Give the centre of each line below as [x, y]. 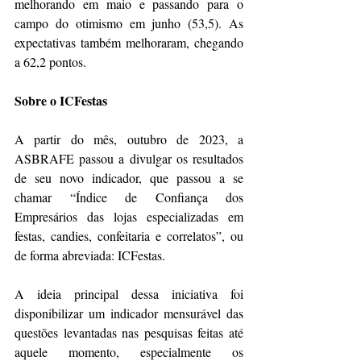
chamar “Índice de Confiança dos [129, 197]
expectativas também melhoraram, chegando [129, 42]
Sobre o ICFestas [61, 100]
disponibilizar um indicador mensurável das [129, 313]
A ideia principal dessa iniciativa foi [129, 293]
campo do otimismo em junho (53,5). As [129, 23]
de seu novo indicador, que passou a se [129, 177]
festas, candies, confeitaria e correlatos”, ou [129, 235]
